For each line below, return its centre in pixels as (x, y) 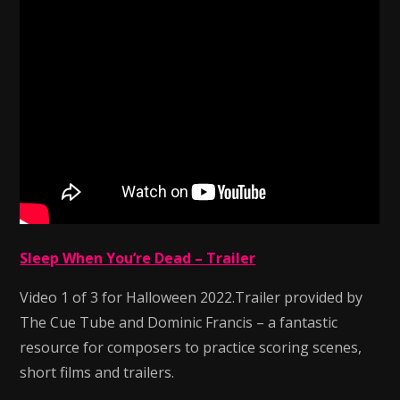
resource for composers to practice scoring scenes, (191, 347)
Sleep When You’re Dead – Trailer (138, 258)
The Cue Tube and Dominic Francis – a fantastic (179, 322)
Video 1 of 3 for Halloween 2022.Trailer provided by (192, 297)
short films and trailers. (97, 372)
